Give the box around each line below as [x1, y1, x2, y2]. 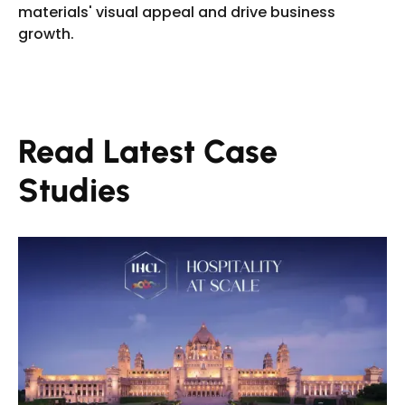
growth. [18, 24, 74, 44]
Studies [18, 171, 130, 210]
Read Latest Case [18, 132, 278, 171]
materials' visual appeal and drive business [18, 2, 335, 23]
